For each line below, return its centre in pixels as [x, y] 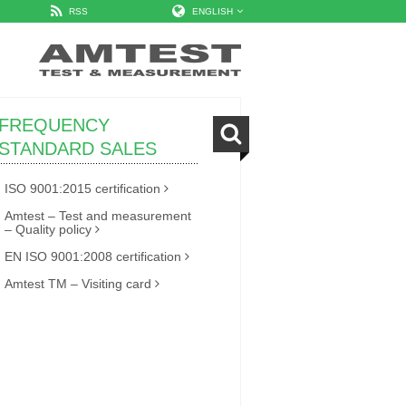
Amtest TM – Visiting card [78, 284]
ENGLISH [213, 11]
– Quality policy [48, 229]
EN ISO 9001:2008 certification [93, 256]
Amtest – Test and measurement [98, 216]
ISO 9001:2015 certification [82, 188]
